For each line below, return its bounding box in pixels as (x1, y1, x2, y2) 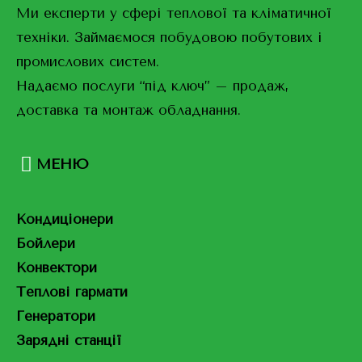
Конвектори (16, 259, 97, 276)
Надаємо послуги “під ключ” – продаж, (16, 77, 288, 94)
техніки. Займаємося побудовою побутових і (16, 28, 322, 45)
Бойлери (16, 234, 75, 251)
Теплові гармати (16, 283, 128, 300)
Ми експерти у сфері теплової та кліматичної (16, 4, 331, 21)
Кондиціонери (16, 210, 113, 227)
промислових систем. (16, 53, 159, 69)
